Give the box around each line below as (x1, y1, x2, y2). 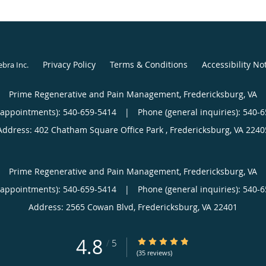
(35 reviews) (137, 248, 172, 257)
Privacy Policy (42, 58, 96, 70)
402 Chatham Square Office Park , (34, 123, 170, 135)
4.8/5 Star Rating (137, 235, 202, 247)
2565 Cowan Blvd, (66, 201, 138, 213)
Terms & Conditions (109, 58, 188, 70)
